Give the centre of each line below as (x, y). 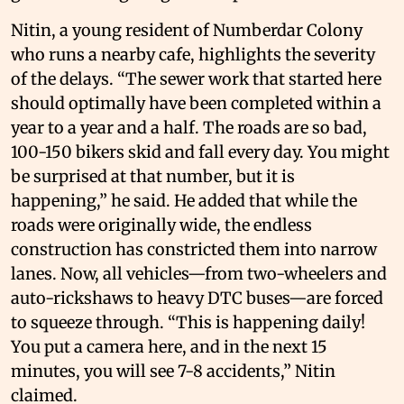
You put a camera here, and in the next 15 (169, 346)
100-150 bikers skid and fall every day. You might (200, 151)
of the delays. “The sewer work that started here (196, 78)
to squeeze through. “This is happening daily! (188, 322)
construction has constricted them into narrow (194, 249)
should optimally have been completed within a (196, 103)
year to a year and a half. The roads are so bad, (189, 127)
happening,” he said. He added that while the (184, 200)
